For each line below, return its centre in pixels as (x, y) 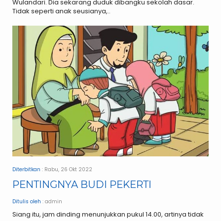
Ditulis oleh (27, 202)
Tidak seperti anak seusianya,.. (61, 11)
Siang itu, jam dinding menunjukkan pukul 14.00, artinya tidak (108, 215)
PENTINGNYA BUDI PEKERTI (82, 185)
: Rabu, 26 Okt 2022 (66, 170)
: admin (52, 202)
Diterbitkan (26, 170)
